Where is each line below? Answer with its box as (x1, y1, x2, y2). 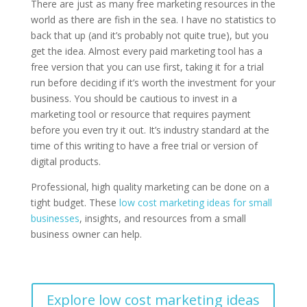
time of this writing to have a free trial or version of (30, 138, 258, 152)
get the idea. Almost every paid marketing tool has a (30, 44, 262, 58)
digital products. (30, 154, 101, 168)
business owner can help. (30, 227, 142, 241)
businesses (30, 211, 79, 225)
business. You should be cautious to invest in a (30, 91, 237, 105)
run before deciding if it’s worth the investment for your (30, 75, 275, 89)
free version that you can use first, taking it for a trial (30, 60, 264, 73)
